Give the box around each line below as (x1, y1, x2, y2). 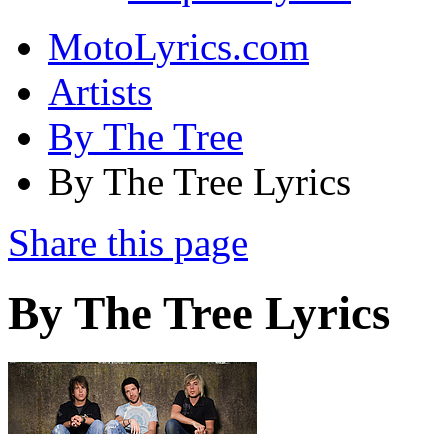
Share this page (8, 221, 248, 264)
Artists (48, 70, 152, 113)
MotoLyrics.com (48, 25, 309, 68)
